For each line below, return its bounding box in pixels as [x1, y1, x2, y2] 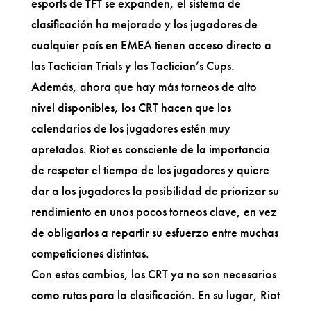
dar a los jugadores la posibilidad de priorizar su [31, 182, 279, 199]
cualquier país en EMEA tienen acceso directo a [31, 36, 271, 53]
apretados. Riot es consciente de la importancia [31, 140, 270, 157]
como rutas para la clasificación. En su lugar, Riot [31, 286, 280, 303]
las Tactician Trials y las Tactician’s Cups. [31, 57, 235, 74]
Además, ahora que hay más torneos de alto [31, 78, 257, 94]
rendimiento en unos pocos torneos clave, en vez [31, 203, 277, 219]
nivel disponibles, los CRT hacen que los [31, 99, 231, 115]
